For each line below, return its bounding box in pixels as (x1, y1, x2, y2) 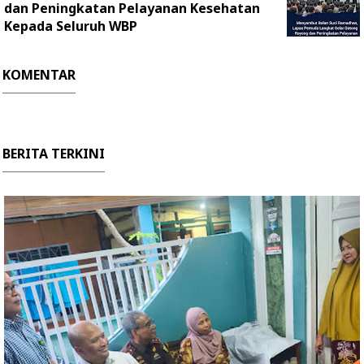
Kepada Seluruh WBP (4, 17, 137, 35)
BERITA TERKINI (2, 145, 105, 162)
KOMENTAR (2, 66, 76, 84)
